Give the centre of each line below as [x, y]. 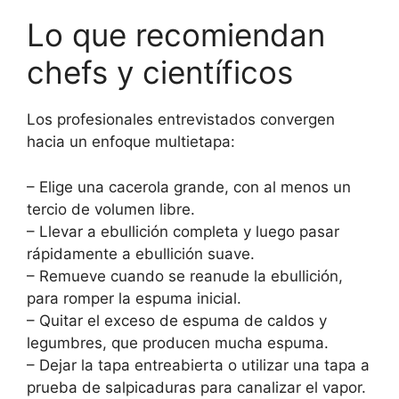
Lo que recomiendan [176, 35]
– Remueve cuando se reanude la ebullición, [185, 276]
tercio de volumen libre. [111, 209]
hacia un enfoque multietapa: [131, 142]
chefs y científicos [160, 73]
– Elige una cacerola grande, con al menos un [189, 187]
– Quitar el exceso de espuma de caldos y [177, 320]
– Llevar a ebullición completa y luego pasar [183, 231]
